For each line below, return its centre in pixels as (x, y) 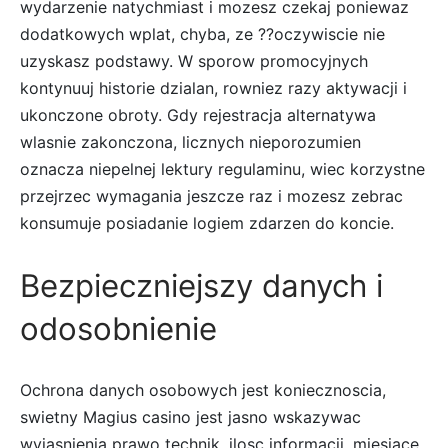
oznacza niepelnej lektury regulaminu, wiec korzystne (222, 169)
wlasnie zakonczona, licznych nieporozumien (190, 142)
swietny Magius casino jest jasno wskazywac (190, 417)
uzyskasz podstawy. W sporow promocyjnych (194, 61)
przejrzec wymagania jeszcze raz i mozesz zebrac (211, 196)
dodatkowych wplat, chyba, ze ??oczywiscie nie (202, 34)
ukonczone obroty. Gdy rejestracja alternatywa (198, 115)
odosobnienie (118, 329)
